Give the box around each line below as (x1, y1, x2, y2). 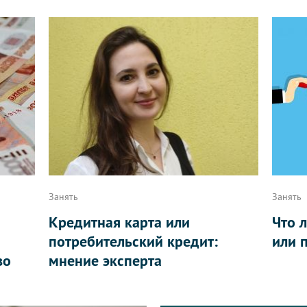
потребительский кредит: (48, 232, 218, 251)
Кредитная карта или (48, 212, 190, 232)
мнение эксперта (48, 251, 162, 270)
